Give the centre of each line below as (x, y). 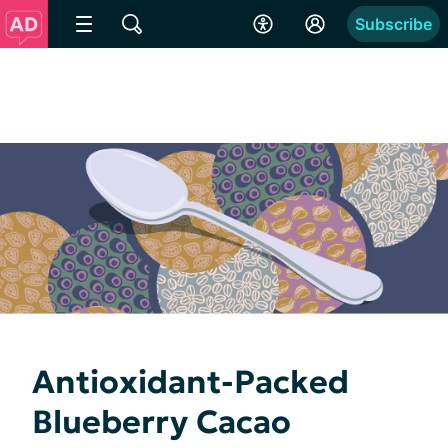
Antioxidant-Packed (190, 381)
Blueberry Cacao (161, 421)
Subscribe (393, 24)
